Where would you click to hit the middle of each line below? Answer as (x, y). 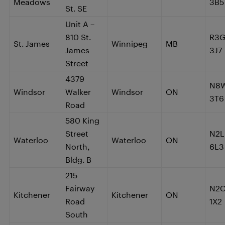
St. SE (76, 8)
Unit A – (80, 24)
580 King (82, 120)
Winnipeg (130, 43)
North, (77, 146)
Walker (78, 91)
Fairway (80, 188)
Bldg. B (78, 159)
